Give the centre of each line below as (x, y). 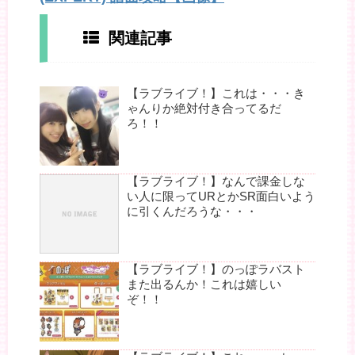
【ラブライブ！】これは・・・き (216, 94)
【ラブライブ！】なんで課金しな (216, 181)
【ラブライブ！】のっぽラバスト (216, 269)
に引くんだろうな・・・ (192, 212)
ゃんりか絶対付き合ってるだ (204, 109)
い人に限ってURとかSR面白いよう (221, 197)
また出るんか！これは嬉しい (204, 284)
